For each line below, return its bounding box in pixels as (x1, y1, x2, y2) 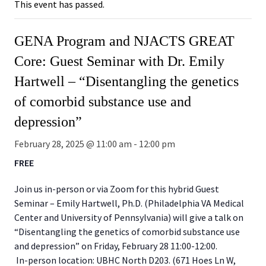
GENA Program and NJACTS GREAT (14, 33, 235, 49)
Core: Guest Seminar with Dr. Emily (14, 53, 224, 69)
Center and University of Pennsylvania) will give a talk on (14, 211, 243, 223)
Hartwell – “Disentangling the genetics (14, 74, 239, 89)
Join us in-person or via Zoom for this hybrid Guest (14, 183, 219, 195)
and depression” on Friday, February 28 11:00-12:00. (14, 240, 217, 252)
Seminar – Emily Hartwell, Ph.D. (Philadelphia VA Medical (14, 197, 244, 209)
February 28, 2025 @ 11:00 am (14, 138, 132, 150)
